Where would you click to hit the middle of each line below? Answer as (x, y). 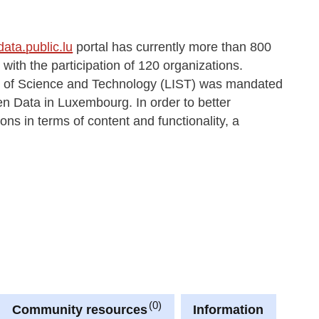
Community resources (80, 310)
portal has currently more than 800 (172, 47)
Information (229, 310)
